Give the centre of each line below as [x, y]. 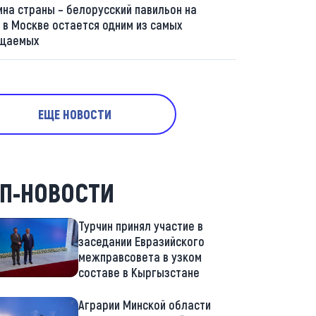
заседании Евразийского [141, 241]
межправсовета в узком [140, 257]
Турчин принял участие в [140, 226]
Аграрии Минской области [144, 305]
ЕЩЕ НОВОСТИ [75, 114]
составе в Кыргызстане [139, 272]
